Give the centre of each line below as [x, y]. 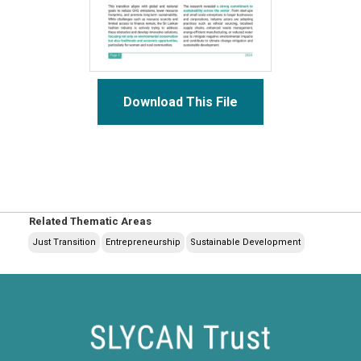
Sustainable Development [245, 243]
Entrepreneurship [143, 243]
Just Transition [64, 243]
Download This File [180, 102]
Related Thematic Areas [90, 222]
